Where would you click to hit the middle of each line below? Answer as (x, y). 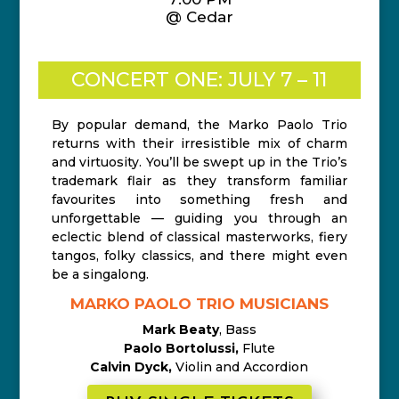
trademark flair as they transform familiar (199, 181)
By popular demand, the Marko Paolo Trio (199, 125)
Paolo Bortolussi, (181, 348)
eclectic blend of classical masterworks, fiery (199, 237)
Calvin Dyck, (131, 367)
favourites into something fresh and (199, 199)
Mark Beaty (180, 330)
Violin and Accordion (240, 367)
